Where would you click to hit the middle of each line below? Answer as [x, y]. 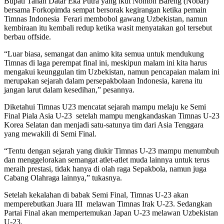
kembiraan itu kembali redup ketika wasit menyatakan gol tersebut [108, 27]
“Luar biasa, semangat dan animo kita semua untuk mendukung [104, 53]
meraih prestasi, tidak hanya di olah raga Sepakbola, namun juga [105, 168]
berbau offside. [27, 36]
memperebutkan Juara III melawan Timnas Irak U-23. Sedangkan [108, 203]
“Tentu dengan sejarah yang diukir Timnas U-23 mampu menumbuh [111, 150]
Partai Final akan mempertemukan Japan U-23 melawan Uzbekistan [111, 212]
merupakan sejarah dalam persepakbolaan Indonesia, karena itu [103, 80]
